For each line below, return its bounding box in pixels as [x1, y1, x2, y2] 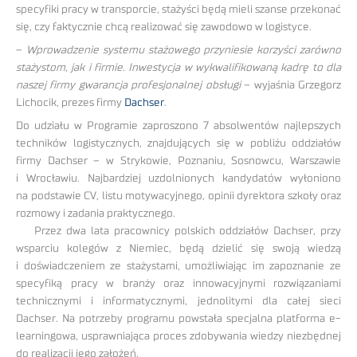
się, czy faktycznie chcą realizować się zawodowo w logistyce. [16, 21, 312, 33]
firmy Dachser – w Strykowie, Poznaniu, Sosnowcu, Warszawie [16, 155, 341, 167]
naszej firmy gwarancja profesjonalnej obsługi [16, 79, 241, 91]
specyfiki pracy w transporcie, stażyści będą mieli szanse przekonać [16, 3, 341, 15]
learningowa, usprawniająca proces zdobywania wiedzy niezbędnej [16, 330, 341, 342]
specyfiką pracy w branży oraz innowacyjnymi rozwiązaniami [16, 277, 341, 289]
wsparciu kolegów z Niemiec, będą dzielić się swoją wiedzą [16, 242, 341, 254]
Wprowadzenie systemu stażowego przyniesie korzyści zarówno [25, 44, 342, 56]
